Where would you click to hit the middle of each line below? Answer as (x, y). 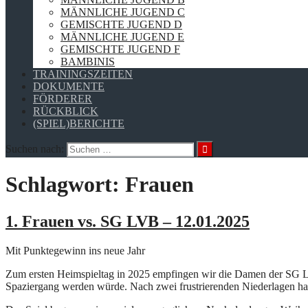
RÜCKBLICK (66, 111)
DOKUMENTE (69, 86)
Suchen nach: (35, 148)
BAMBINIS (88, 61)
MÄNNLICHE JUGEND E (122, 36)
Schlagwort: (65, 185)
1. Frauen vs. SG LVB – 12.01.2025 (128, 221)
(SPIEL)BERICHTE (79, 123)
